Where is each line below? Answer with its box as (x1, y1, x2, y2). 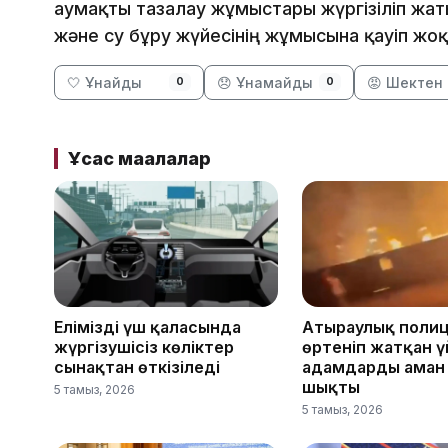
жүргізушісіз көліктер (54, 336, 234, 357)
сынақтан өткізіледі (54, 356, 220, 377)
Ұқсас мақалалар (67, 148, 211, 170)
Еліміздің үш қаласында (54, 316, 241, 337)
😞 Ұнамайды (217, 74, 313, 92)
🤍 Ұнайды (67, 74, 142, 92)
